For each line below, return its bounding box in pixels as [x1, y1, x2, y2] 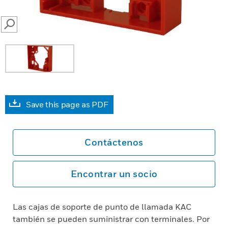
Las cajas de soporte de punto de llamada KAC [13, 202, 191, 212]
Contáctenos [84, 137, 144, 148]
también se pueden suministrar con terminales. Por [13, 214, 210, 224]
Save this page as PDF [26, 99, 108, 109]
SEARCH [8, 24, 32, 31]
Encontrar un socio [70, 168, 158, 179]
